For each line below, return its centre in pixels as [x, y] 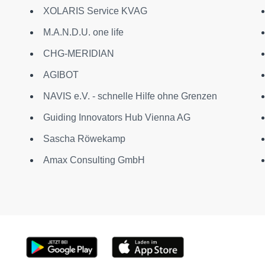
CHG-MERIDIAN [78, 53]
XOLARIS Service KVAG [95, 11]
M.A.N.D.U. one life [83, 32]
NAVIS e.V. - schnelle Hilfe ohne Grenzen [130, 96]
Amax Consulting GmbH [94, 160]
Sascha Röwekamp [84, 138]
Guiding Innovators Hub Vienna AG [117, 117]
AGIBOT [61, 75]
